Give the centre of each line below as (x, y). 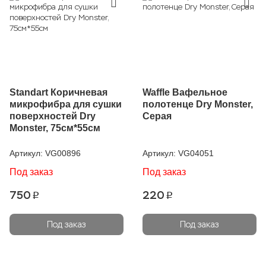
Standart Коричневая (58, 92)
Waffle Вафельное (185, 92)
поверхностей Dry (53, 116)
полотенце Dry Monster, (198, 104)
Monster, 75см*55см (55, 128)
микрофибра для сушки (66, 104)
